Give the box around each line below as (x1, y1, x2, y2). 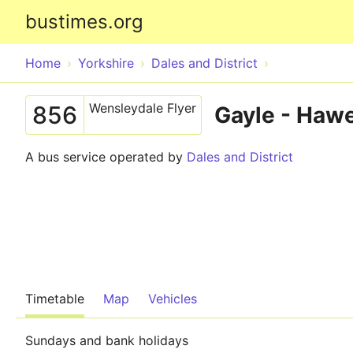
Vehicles (148, 291, 197, 307)
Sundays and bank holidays (25, 333, 188, 348)
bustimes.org (25, 10, 143, 33)
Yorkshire (78, 55, 134, 71)
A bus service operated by (25, 149, 187, 165)
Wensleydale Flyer (89, 100, 196, 116)
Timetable (25, 291, 84, 307)
